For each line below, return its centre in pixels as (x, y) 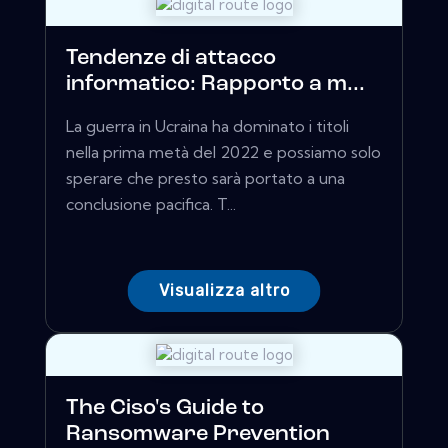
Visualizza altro (224, 291)
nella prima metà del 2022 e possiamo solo (223, 152)
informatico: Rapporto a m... (215, 85)
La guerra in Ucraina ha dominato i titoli (207, 126)
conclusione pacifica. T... (151, 204)
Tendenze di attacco (171, 59)
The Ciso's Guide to (165, 409)
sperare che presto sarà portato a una (205, 178)
